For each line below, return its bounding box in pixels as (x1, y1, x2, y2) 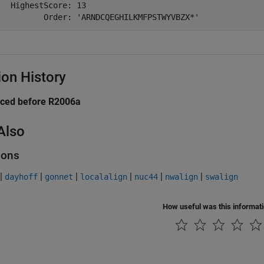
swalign (205, 172, 238, 181)
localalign (80, 172, 127, 181)
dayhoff (5, 172, 38, 181)
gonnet (45, 172, 73, 181)
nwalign (165, 172, 198, 181)
